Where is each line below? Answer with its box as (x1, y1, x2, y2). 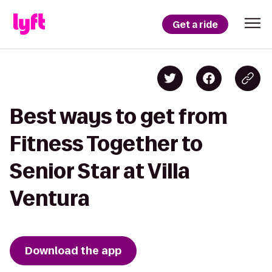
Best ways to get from (10, 105, 228, 127)
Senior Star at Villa (10, 160, 190, 182)
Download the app (25, 243, 121, 258)
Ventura (10, 187, 90, 209)
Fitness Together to (10, 132, 203, 155)
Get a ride (172, 18, 218, 31)
